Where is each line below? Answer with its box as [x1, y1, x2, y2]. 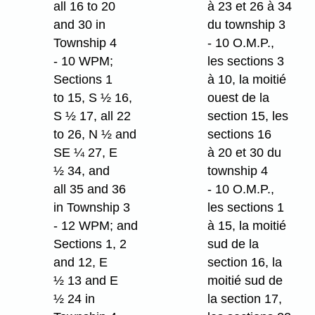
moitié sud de [207, 274, 283, 288]
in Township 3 [53, 200, 131, 215]
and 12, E [53, 255, 108, 270]
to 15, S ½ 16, [53, 91, 133, 105]
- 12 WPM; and [53, 219, 139, 233]
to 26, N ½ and [53, 127, 137, 142]
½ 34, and [53, 164, 110, 179]
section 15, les [207, 109, 289, 124]
